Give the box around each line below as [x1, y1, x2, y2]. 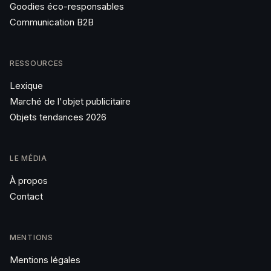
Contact [10, 191, 43, 202]
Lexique [10, 80, 43, 91]
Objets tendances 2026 [10, 111, 106, 123]
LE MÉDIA [10, 154, 47, 163]
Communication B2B [10, 16, 94, 28]
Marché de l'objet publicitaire [10, 96, 131, 107]
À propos [10, 175, 48, 186]
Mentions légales [10, 254, 80, 266]
